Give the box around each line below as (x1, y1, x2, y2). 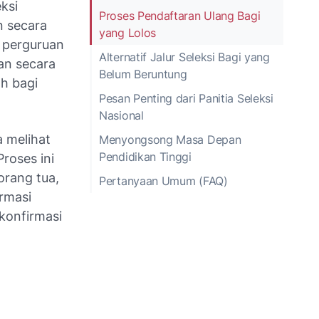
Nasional (99, 108, 144, 122)
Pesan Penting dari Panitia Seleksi (99, 90, 273, 105)
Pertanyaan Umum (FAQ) (99, 173, 228, 188)
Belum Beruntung (99, 66, 187, 81)
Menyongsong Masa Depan (99, 132, 241, 147)
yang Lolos (99, 25, 156, 40)
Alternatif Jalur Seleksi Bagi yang (99, 49, 270, 64)
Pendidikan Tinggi (99, 149, 192, 164)
